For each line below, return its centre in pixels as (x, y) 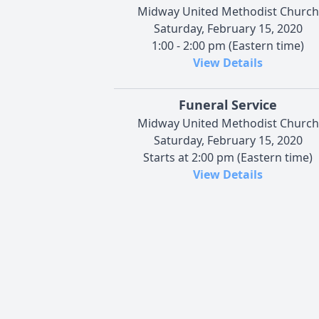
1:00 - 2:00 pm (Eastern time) (228, 45)
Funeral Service (228, 104)
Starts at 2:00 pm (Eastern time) (228, 157)
